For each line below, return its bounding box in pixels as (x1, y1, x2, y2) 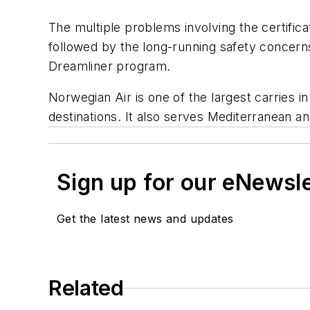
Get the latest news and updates (57, 212, 234, 226)
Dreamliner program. (48, 58, 171, 73)
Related (48, 275, 124, 301)
